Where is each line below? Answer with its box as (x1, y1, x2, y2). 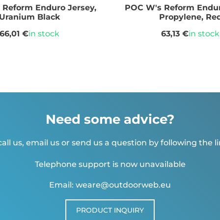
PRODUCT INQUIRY (76, 205, 144, 215)
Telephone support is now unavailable (34, 160, 186, 169)
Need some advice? (46, 111, 174, 128)
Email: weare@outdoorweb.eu (49, 180, 171, 190)
